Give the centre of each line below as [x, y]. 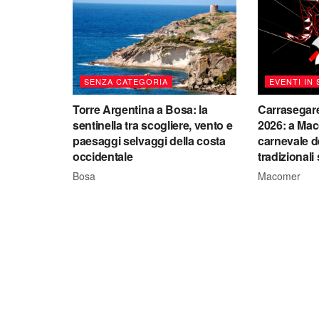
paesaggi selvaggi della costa [149, 140]
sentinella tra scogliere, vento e [153, 125]
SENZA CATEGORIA [126, 81]
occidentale [103, 156]
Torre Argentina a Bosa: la [140, 109]
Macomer [279, 176]
